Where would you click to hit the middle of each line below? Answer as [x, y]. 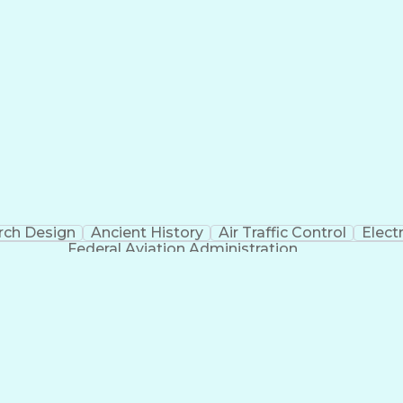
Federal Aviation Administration [183, 249]
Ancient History [147, 233]
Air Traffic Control [282, 233]
